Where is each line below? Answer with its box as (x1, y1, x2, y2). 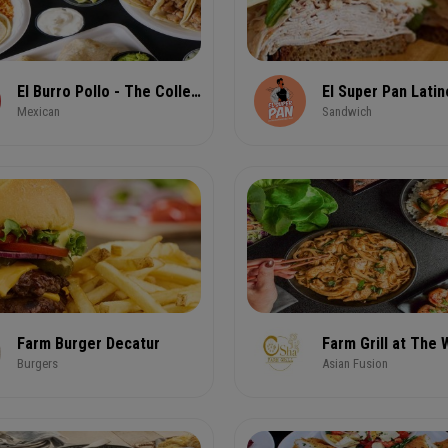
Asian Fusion (322, 356, 388, 371)
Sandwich (322, 104, 372, 119)
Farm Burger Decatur (17, 334, 160, 353)
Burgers (17, 356, 58, 371)
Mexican (17, 104, 60, 119)
